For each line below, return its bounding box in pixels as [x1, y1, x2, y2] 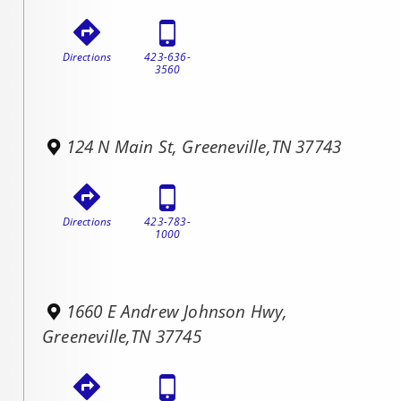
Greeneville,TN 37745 [42, 324, 201, 348]
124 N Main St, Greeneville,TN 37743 [65, 134, 342, 158]
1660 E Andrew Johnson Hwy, [65, 299, 288, 323]
